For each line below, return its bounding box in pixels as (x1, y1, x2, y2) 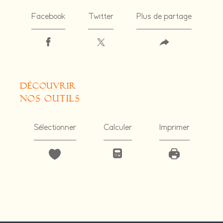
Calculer (103, 122, 132, 133)
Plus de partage (136, 12, 192, 22)
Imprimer (159, 122, 190, 133)
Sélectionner (33, 122, 76, 133)
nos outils (20, 93, 80, 104)
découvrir (27, 81, 76, 91)
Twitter (88, 12, 113, 22)
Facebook (31, 12, 65, 22)
